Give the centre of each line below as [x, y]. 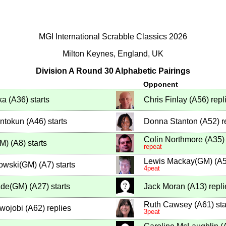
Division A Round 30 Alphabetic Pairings [113, 71]
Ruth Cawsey [168, 205]
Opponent [161, 84]
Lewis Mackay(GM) [178, 161]
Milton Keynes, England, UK [113, 54]
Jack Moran [164, 187]
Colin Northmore [173, 140]
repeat [153, 147]
